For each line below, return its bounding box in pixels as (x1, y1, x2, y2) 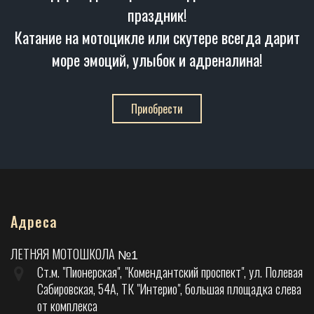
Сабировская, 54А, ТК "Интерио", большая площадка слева (37, 279, 301, 298)
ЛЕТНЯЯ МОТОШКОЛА (11, 244, 118, 263)
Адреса (11, 210, 57, 232)
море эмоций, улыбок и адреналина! (52, 48, 262, 71)
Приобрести (131, 100, 183, 117)
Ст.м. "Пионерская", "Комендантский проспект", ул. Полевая (37, 262, 303, 281)
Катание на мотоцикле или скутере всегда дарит (14, 25, 300, 48)
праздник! (128, 3, 186, 26)
